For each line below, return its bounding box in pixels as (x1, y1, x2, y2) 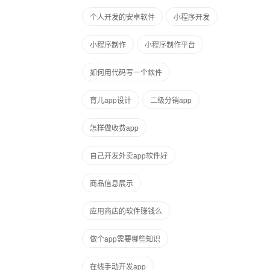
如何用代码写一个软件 (90, 67, 162, 77)
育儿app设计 (90, 95, 131, 105)
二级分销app (150, 95, 192, 105)
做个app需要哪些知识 (90, 233, 160, 243)
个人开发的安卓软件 (90, 11, 155, 22)
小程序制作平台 (145, 39, 195, 49)
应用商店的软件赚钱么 (90, 206, 162, 216)
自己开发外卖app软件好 (90, 150, 168, 160)
